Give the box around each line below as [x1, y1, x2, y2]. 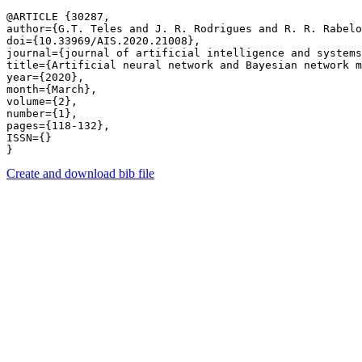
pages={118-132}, [6, 120, 110, 132]
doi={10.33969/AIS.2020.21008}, [6, 35, 200, 47]
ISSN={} [6, 132, 52, 144]
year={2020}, [6, 71, 84, 83]
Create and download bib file [6, 166, 154, 180]
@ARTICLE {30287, [6, 11, 110, 23]
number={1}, [6, 107, 78, 120]
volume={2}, [6, 95, 78, 107]
